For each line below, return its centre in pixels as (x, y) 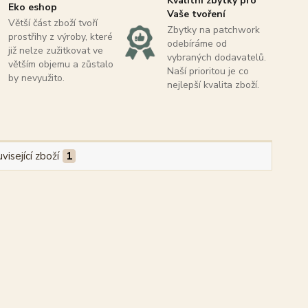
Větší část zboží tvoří (53, 23)
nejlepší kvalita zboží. (213, 85)
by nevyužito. (37, 78)
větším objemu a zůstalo (61, 64)
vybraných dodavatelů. (216, 57)
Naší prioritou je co (208, 71)
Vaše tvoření (196, 14)
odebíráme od (197, 43)
